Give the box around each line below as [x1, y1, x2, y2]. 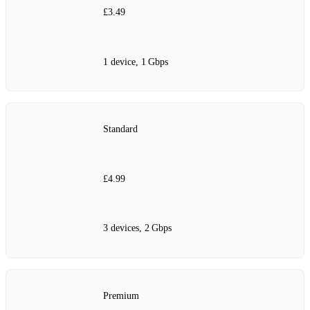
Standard [103, 124, 138, 135]
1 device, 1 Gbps [103, 56, 168, 67]
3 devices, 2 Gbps [103, 223, 172, 234]
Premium [103, 290, 139, 301]
